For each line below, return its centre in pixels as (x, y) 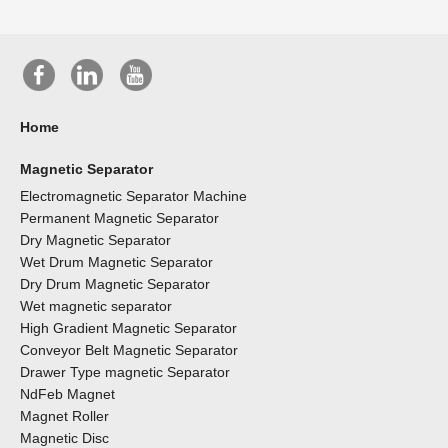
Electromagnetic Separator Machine (133, 196)
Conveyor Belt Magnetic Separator (129, 350)
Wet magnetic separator (96, 306)
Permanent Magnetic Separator (119, 218)
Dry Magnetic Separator (95, 240)
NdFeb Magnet (67, 394)
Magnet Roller (64, 416)
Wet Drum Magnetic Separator (116, 262)
